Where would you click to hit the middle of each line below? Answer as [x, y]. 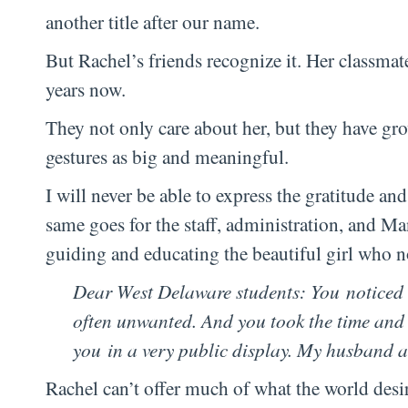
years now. [89, 89]
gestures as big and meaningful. [170, 157]
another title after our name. [156, 22]
